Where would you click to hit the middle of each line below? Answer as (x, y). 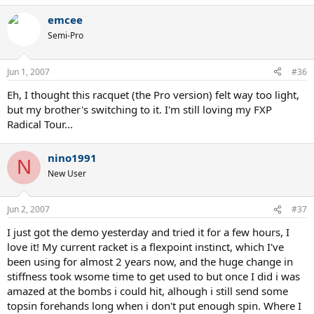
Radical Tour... (40, 124)
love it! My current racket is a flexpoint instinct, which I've (145, 247)
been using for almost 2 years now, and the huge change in (150, 262)
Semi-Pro (66, 36)
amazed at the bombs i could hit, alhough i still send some (148, 291)
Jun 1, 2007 (28, 71)
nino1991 (72, 157)
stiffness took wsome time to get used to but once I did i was (153, 277)
